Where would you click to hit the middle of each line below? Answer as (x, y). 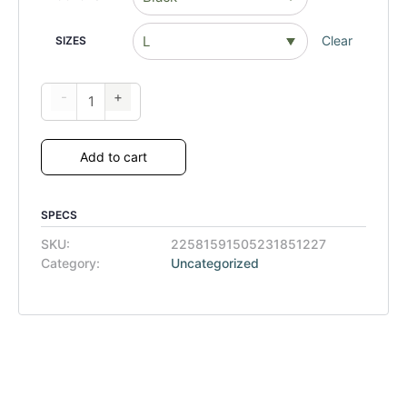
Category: (70, 263)
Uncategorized (215, 263)
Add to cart (114, 156)
